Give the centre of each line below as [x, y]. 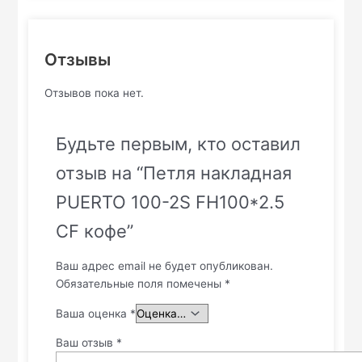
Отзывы [78, 60]
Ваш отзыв [86, 343]
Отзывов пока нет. [95, 93]
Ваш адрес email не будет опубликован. [165, 266]
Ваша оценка [93, 313]
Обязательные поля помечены [141, 284]
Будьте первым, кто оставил [179, 144]
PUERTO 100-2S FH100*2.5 [170, 202]
